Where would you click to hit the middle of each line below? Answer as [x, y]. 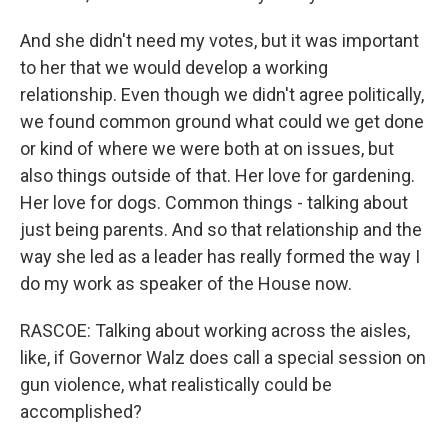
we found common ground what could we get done [222, 121]
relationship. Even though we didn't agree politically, [222, 94]
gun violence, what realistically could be [176, 384]
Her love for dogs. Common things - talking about [214, 202]
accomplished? [81, 411]
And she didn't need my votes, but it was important [219, 40]
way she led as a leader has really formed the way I [220, 256]
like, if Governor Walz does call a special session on [223, 357]
